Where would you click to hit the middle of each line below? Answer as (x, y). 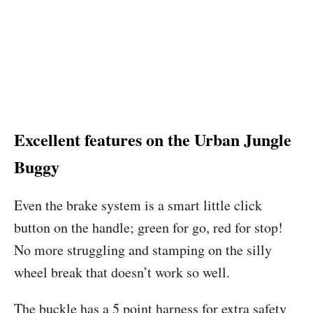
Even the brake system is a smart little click (138, 205)
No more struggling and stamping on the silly (143, 250)
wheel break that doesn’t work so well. (122, 272)
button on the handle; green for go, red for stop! (148, 227)
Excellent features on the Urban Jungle (153, 139)
